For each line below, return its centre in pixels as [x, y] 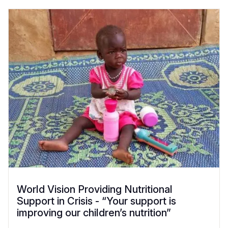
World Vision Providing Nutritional [95, 189]
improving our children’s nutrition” [94, 212]
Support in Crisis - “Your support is [96, 201]
